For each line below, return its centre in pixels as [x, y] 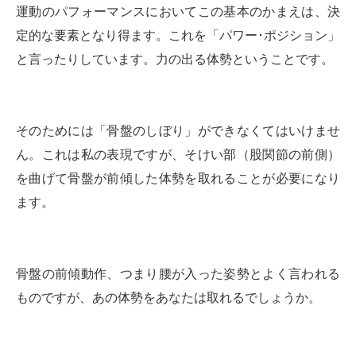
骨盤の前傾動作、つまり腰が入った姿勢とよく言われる [178, 274]
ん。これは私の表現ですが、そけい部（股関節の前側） [178, 155]
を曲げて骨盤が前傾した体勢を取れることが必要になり [178, 179]
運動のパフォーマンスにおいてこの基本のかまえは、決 [178, 12]
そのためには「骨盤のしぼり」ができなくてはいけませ [178, 131]
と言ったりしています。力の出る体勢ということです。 [175, 60]
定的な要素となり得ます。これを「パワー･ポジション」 [178, 36]
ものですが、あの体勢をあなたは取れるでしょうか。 [168, 298]
